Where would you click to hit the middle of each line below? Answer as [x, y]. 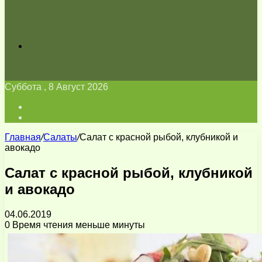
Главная [23, 137]
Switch [42, 117]
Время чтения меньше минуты [77, 225]
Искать [42, 45]
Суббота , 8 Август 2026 [56, 87]
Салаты [60, 137]
